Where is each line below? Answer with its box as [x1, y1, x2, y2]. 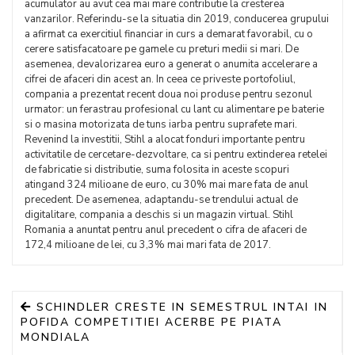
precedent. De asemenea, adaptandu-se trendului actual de [25, 193, 298, 207]
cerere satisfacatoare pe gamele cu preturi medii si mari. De [25, 42, 299, 56]
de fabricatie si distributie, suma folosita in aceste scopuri [25, 162, 289, 177]
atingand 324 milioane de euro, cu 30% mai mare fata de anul [25, 177, 308, 192]
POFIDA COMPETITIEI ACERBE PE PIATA [21, 315, 283, 330]
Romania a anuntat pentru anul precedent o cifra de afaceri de [25, 223, 307, 237]
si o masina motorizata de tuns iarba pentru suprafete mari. [25, 117, 297, 132]
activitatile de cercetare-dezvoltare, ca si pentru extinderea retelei [25, 147, 327, 162]
